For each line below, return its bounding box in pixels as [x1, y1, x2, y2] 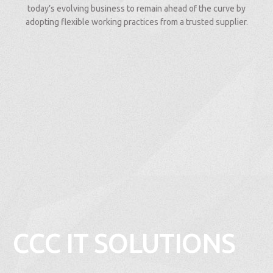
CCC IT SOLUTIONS [12, 228, 235, 258]
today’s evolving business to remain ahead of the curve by [27, 4, 246, 13]
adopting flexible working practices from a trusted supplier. [25, 17, 248, 27]
